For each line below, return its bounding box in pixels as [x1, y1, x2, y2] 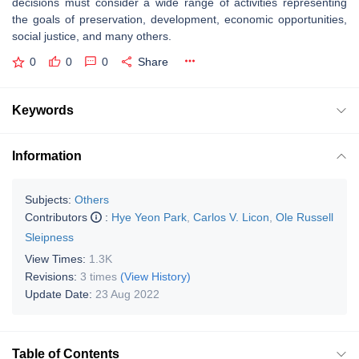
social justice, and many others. [12, 30, 171, 42]
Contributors [25, 210, 91, 224]
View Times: [25, 252, 89, 265]
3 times [80, 269, 117, 283]
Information [12, 148, 82, 163]
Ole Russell [276, 210, 333, 224]
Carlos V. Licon [193, 210, 269, 224]
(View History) [120, 269, 191, 283]
